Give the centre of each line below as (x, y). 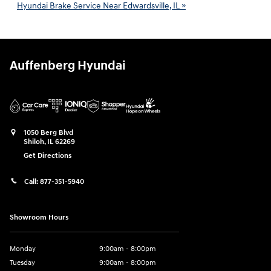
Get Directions (48, 156)
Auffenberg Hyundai (68, 66)
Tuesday (22, 263)
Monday (23, 249)
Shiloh (34, 142)
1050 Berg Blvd (48, 133)
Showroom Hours (39, 218)
